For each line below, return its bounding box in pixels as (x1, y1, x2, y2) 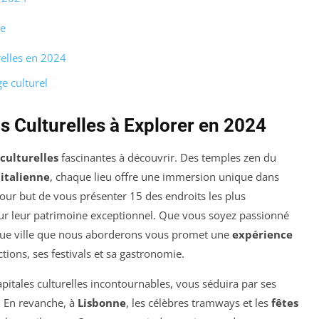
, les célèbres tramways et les (126, 295, 271, 310)
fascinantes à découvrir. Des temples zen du (58, 150, 276, 164)
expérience (232, 226, 293, 241)
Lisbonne (78, 295, 126, 310)
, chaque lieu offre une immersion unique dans (50, 169, 279, 184)
